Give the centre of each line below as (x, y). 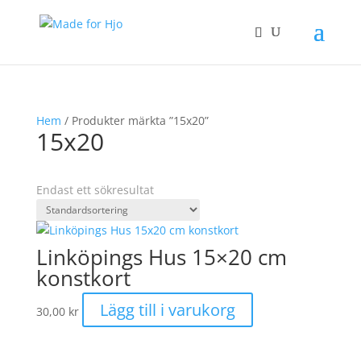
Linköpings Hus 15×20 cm (161, 257)
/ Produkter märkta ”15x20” (135, 120)
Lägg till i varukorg (167, 310)
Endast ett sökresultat (95, 190)
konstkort (83, 278)
